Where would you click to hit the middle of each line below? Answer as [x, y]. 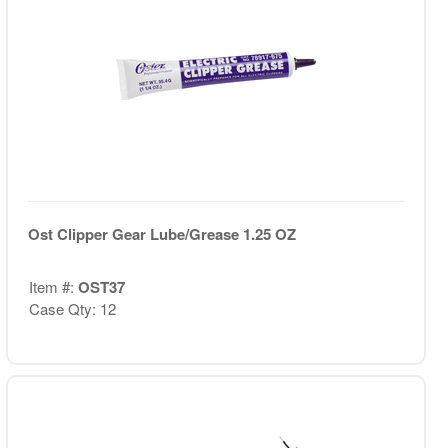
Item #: [53, 286]
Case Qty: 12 [72, 308]
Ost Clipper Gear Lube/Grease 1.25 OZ [161, 233]
